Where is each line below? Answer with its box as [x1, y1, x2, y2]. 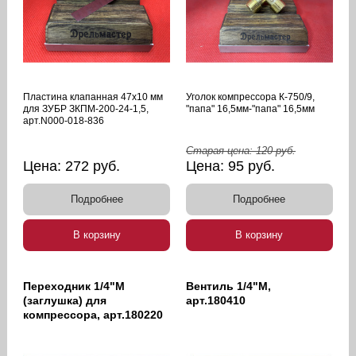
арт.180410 [186, 294, 246, 308]
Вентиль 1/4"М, [186, 280, 271, 293]
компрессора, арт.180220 [23, 308, 164, 322]
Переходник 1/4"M [23, 280, 126, 293]
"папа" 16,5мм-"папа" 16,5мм [186, 103, 315, 115]
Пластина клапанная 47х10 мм [23, 91, 164, 103]
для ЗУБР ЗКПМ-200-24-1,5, [23, 103, 149, 115]
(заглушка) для [23, 294, 107, 308]
